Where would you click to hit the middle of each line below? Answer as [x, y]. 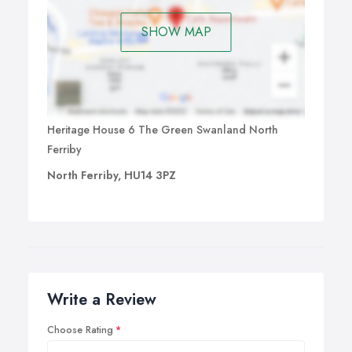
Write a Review [102, 300]
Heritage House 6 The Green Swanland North [163, 130]
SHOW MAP [176, 31]
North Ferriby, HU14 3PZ [112, 176]
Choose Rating [80, 330]
